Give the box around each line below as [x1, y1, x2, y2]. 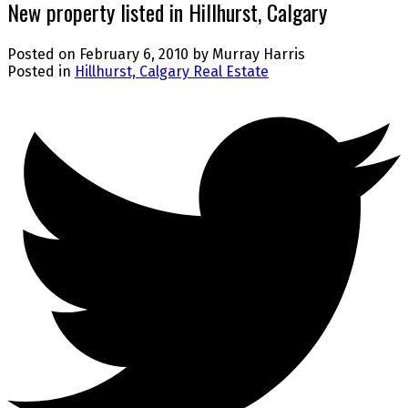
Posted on [7, 46, 79, 64]
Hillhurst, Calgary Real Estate [75, 63, 269, 81]
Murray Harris [212, 46, 305, 64]
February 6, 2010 [79, 46, 189, 64]
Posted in [7, 63, 71, 81]
